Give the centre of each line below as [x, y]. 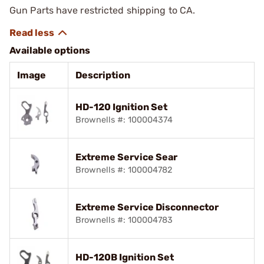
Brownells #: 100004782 [124, 170]
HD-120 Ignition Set [121, 107]
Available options [50, 50]
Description [103, 75]
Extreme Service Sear [126, 157]
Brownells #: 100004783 [124, 220]
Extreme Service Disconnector [147, 207]
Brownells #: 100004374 [124, 120]
